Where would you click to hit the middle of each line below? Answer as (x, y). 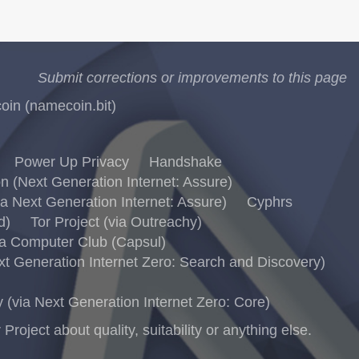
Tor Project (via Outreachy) (116, 222)
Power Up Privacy (72, 162)
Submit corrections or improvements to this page (192, 78)
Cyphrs (270, 202)
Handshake (186, 162)
